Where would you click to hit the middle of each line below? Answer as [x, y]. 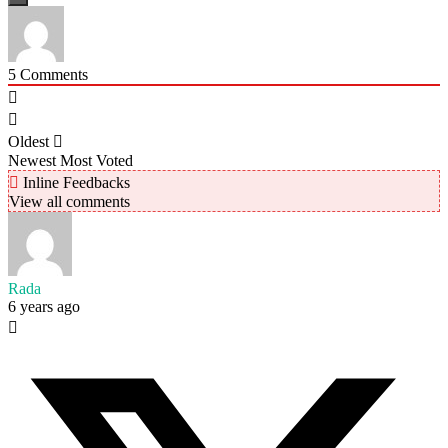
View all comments [69, 201]
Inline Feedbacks [74, 182]
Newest [32, 160]
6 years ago [44, 306]
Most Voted [96, 160]
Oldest [28, 141]
